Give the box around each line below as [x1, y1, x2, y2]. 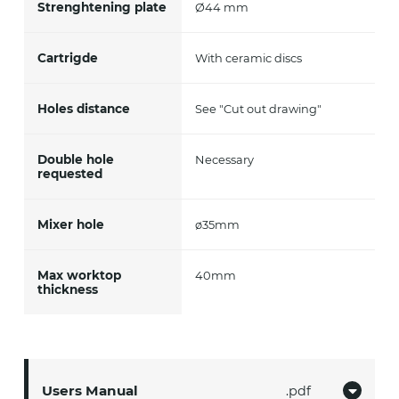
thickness [37, 282, 98, 297]
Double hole [37, 152, 114, 167]
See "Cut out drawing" [195, 102, 322, 117]
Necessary [195, 152, 255, 167]
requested [37, 167, 102, 182]
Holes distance [37, 102, 130, 117]
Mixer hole [37, 217, 104, 232]
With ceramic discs [195, 51, 303, 66]
